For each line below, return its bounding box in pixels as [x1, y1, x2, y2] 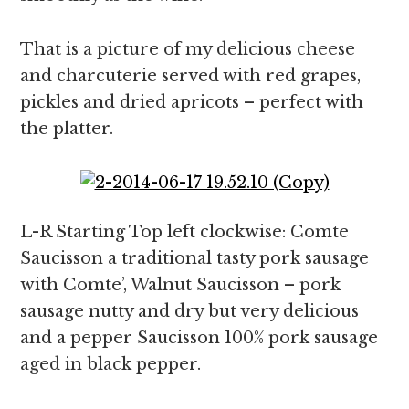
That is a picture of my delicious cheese [20, 39, 356, 59]
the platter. [20, 119, 114, 139]
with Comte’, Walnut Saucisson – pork [20, 275, 341, 295]
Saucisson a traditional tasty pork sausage [20, 248, 370, 268]
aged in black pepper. [20, 354, 202, 374]
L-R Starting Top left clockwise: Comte [20, 222, 350, 242]
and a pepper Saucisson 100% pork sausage [20, 328, 379, 348]
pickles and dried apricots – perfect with [20, 92, 364, 112]
